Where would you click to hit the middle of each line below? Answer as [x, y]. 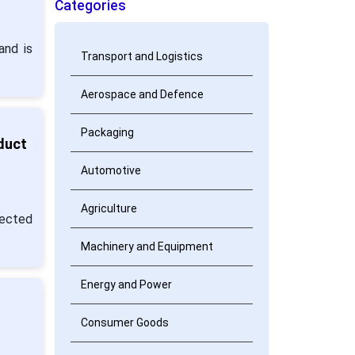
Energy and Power [126, 284]
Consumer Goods [124, 323]
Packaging [107, 132]
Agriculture [109, 208]
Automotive [111, 170]
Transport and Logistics [141, 56]
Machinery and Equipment [147, 246]
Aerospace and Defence [142, 94]
